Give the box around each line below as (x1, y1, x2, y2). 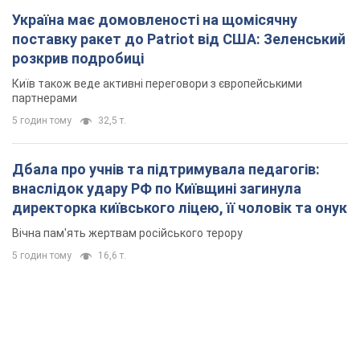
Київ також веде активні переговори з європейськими (12, 76, 302, 90)
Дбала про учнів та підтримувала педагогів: (12, 160, 320, 178)
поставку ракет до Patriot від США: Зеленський (12, 30, 346, 47)
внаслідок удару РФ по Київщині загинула (12, 179, 301, 197)
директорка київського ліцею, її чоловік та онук (12, 198, 347, 216)
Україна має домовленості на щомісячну (12, 10, 297, 28)
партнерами (12, 91, 77, 104)
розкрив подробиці (12, 49, 144, 67)
